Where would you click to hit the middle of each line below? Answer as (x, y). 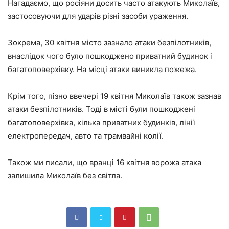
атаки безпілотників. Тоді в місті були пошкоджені (101, 109)
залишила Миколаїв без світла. (65, 175)
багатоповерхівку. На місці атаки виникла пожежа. (102, 69)
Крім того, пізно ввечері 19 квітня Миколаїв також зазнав (114, 96)
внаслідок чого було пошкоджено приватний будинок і (110, 56)
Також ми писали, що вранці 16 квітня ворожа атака (105, 162)
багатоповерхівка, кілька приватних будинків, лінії (101, 122)
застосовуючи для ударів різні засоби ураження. (98, 16)
